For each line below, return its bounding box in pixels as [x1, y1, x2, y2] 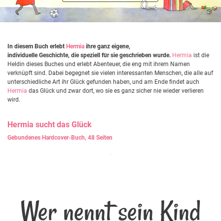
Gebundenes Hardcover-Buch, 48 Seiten [7, 134, 112, 141]
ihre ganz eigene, [84, 42, 130, 50]
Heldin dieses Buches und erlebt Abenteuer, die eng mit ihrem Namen [7, 60, 190, 68]
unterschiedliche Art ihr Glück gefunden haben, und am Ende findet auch [7, 78, 199, 85]
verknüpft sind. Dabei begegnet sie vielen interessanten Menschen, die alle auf [7, 69, 213, 76]
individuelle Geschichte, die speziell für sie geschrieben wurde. [7, 51, 171, 59]
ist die [192, 51, 209, 59]
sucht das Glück [34, 119, 92, 129]
